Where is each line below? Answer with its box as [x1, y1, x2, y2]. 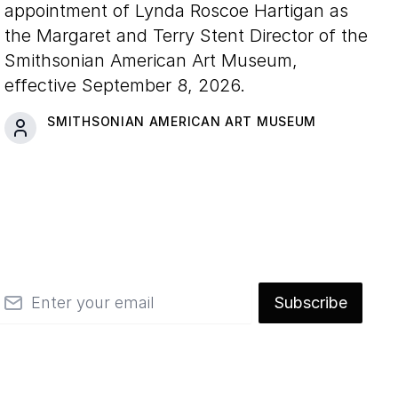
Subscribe [274, 292, 347, 312]
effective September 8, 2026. [4, 74, 246, 96]
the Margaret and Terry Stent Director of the [4, 24, 369, 46]
